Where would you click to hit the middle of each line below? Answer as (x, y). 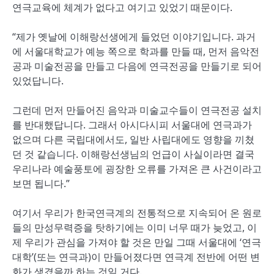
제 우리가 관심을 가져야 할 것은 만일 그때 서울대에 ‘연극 (137, 242)
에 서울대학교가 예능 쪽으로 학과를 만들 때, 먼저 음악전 (136, 51)
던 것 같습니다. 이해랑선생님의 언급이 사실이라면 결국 (133, 154)
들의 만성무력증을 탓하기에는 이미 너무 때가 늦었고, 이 (135, 228)
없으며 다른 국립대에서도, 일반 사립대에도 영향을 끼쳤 (133, 139)
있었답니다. (38, 81)
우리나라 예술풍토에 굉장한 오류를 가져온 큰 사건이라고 (137, 169)
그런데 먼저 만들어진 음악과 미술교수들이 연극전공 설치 (137, 110)
